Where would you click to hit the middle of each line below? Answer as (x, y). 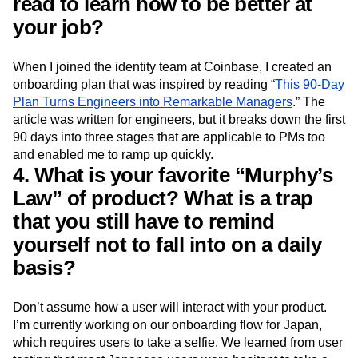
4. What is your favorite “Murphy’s (173, 175)
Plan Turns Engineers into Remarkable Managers (153, 102)
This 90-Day (310, 84)
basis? (44, 268)
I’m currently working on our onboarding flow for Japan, (167, 325)
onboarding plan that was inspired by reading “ (144, 84)
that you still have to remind (144, 221)
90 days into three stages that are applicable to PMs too (169, 137)
